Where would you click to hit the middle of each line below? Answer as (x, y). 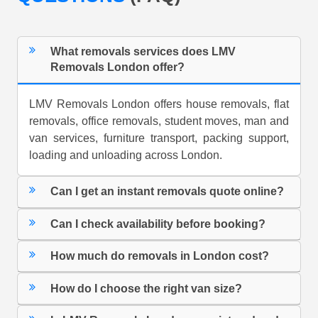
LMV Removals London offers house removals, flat (159, 104)
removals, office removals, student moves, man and (159, 121)
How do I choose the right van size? (147, 288)
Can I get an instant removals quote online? (168, 192)
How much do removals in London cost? (160, 256)
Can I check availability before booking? (158, 224)
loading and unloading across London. (126, 155)
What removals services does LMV (143, 51)
